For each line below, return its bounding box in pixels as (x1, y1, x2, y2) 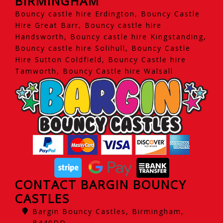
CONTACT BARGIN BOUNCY (15, 176, 187, 193)
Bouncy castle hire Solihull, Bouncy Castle (15, 43, 191, 53)
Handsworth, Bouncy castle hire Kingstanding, (15, 31, 207, 41)
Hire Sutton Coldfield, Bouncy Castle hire (15, 54, 186, 64)
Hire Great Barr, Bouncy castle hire (15, 20, 162, 30)
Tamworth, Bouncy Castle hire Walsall (15, 66, 173, 76)
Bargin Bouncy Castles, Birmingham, (32, 206, 184, 216)
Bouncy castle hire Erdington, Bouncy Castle (15, 8, 200, 18)
